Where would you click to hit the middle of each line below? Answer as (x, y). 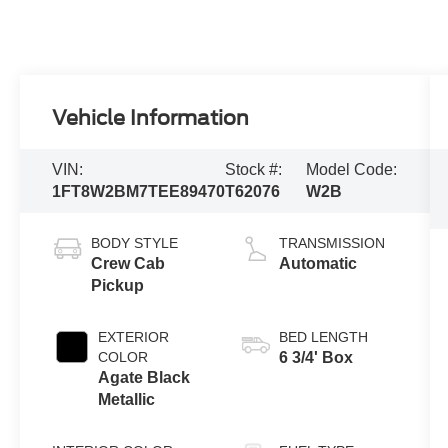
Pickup (118, 285)
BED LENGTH (323, 336)
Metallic (127, 399)
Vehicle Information (151, 118)
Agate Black (144, 377)
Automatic (317, 263)
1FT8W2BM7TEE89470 (139, 191)
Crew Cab (128, 263)
